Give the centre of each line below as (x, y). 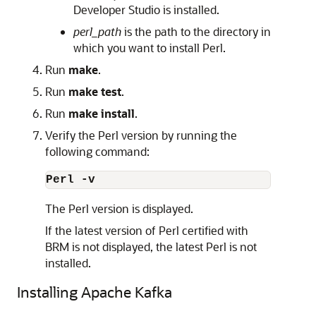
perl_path (97, 31)
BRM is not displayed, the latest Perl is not (151, 247)
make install (102, 113)
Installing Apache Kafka (95, 292)
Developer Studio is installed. (146, 10)
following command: (97, 151)
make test (95, 91)
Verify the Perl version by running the (141, 135)
